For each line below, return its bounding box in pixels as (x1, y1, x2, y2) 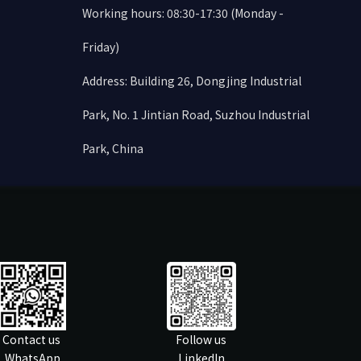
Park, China (82, 140, 143, 156)
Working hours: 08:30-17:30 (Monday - (82, 5, 284, 21)
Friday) (82, 39, 119, 55)
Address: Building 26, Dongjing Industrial (82, 73, 301, 89)
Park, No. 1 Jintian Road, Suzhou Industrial (82, 106, 309, 122)
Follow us (176, 331, 227, 348)
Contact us (2, 331, 61, 348)
